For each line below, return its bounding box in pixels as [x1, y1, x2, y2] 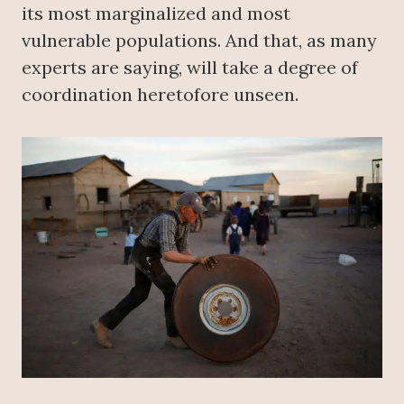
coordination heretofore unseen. [22, 83, 298, 106]
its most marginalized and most [22, 2, 290, 25]
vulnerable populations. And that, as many [22, 29, 377, 52]
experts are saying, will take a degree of [22, 56, 358, 79]
